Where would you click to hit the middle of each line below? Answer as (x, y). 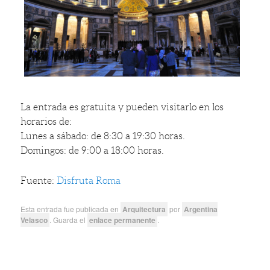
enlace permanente (123, 220)
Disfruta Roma (89, 180)
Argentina (201, 209)
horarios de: (46, 121)
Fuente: (39, 180)
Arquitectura (144, 209)
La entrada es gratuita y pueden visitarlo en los (122, 107)
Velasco (34, 220)
